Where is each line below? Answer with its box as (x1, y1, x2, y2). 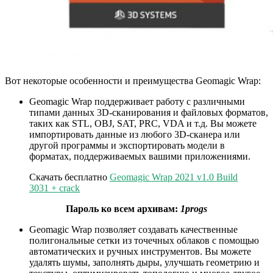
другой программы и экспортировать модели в (29, 140, 225, 151)
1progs (180, 204, 207, 214)
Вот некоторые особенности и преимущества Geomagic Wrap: (5, 76, 261, 87)
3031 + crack (29, 183, 80, 194)
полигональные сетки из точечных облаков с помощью (29, 235, 259, 246)
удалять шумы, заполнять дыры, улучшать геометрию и (29, 257, 260, 268)
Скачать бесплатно (29, 172, 110, 183)
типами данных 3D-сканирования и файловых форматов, (29, 107, 268, 118)
